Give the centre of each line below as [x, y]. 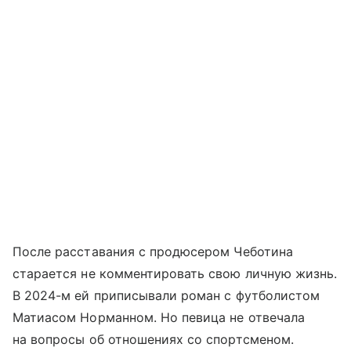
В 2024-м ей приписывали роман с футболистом [166, 295]
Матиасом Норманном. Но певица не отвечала [159, 317]
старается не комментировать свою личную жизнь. [175, 273]
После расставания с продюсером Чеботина [153, 251]
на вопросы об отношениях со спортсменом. [153, 339]
